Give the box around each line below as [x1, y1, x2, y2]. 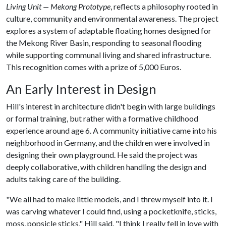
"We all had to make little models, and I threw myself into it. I [6, 194, 213, 204]
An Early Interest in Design [6, 81, 156, 96]
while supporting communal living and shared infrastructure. [6, 50, 211, 60]
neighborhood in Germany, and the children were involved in [6, 138, 210, 147]
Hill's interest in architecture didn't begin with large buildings [6, 101, 215, 111]
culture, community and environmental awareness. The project [6, 14, 218, 23]
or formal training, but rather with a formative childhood [6, 114, 198, 123]
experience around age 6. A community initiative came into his [6, 126, 217, 135]
